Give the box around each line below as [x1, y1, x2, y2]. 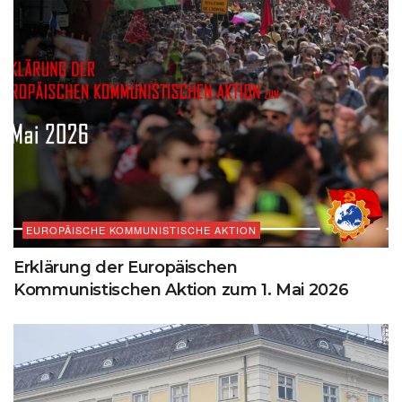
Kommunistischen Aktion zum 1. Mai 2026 [13, 280, 349, 301]
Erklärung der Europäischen [13, 258, 238, 278]
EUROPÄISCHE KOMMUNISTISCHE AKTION [26, 223, 257, 238]
